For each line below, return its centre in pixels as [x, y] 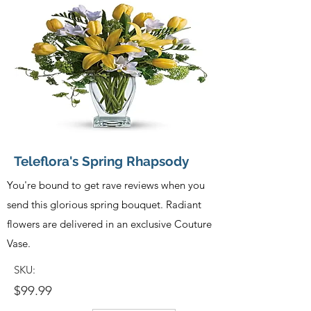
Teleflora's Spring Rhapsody [101, 161]
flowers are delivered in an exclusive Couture [109, 224]
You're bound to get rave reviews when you [106, 185]
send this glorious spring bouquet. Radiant [104, 204]
